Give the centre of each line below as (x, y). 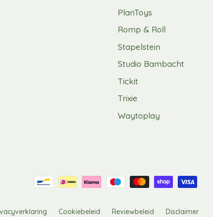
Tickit (128, 81)
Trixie (128, 98)
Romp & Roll (142, 30)
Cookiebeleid (79, 211)
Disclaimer (182, 211)
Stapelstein (139, 46)
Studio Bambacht (151, 64)
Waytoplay (139, 115)
